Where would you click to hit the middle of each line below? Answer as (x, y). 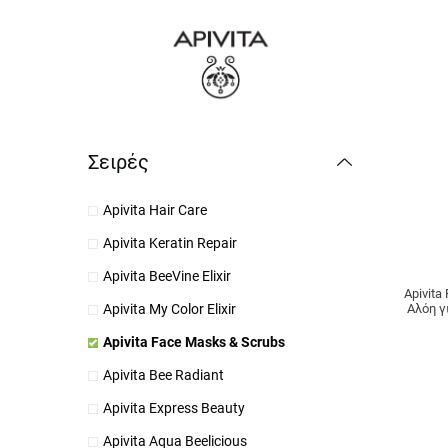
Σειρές (118, 161)
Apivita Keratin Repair (169, 242)
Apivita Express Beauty (173, 407)
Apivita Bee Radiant (163, 374)
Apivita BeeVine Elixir (166, 275)
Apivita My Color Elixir (169, 308)
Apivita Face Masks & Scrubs (193, 341)
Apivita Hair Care (154, 209)
